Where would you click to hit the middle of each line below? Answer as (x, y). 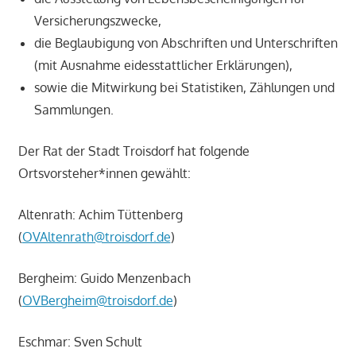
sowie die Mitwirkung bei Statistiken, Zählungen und (184, 88)
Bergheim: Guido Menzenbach (104, 279)
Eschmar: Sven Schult (80, 342)
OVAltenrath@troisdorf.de (96, 237)
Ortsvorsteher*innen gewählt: (104, 174)
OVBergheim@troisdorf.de (97, 301)
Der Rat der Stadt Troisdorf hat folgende (133, 151)
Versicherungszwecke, (97, 21)
